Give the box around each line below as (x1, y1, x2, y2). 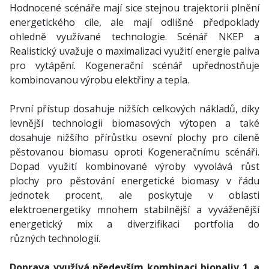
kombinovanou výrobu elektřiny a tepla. (10, 73, 189, 86)
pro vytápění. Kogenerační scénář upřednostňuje (10, 59, 259, 72)
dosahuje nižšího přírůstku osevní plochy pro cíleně (10, 131, 259, 144)
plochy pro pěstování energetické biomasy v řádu (10, 174, 259, 187)
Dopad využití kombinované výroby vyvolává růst (10, 160, 259, 173)
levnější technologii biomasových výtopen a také (10, 116, 259, 130)
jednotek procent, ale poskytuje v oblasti (10, 189, 259, 202)
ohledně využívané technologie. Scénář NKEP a (10, 30, 259, 43)
